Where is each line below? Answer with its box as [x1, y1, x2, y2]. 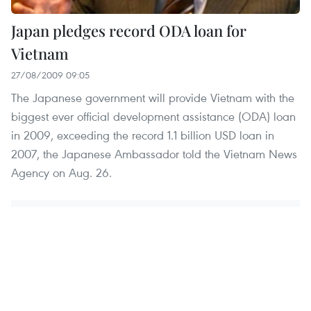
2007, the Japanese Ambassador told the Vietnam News [11, 145, 297, 162]
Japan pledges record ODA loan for [11, 19, 246, 41]
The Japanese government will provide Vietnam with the [11, 89, 294, 106]
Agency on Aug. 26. [11, 164, 112, 180]
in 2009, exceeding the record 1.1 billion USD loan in [11, 126, 274, 143]
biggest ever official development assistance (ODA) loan [11, 108, 296, 124]
